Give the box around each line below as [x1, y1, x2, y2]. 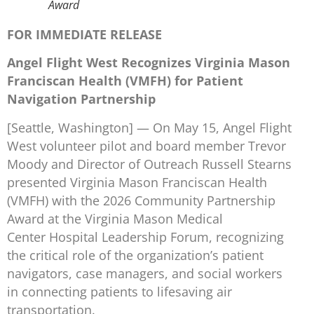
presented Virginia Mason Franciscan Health [7, 173, 267, 191]
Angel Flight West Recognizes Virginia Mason [7, 54, 290, 71]
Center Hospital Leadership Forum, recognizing [7, 228, 284, 245]
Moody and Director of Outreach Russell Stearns [7, 155, 292, 172]
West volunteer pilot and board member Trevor [7, 137, 286, 154]
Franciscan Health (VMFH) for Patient [7, 72, 243, 90]
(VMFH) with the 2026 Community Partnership [7, 191, 275, 209]
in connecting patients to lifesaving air [7, 282, 232, 300]
